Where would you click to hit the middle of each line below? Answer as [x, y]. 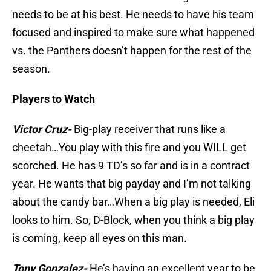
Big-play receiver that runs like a [149, 129]
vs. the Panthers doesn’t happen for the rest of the [132, 51]
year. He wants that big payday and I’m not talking [132, 184]
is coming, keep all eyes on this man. [100, 238]
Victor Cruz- [42, 129]
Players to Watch [54, 99]
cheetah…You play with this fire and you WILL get [129, 148]
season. [31, 69]
